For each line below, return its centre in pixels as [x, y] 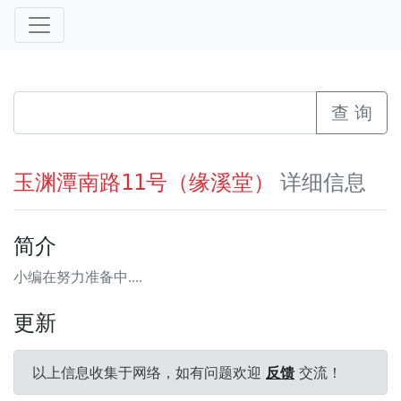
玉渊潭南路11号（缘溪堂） [144, 183]
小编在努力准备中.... [78, 277]
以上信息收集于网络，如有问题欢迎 [149, 372]
